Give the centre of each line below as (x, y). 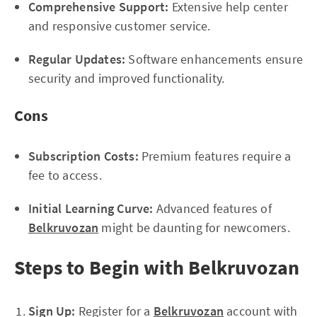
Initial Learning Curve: (91, 208)
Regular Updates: (77, 59)
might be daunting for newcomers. (194, 227)
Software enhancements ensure (214, 59)
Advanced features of (212, 208)
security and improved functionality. (127, 78)
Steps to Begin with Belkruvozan (157, 267)
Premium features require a (215, 156)
